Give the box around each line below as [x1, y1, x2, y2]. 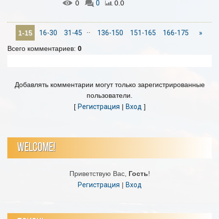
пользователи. [87, 91, 132, 99]
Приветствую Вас [69, 170, 125, 177]
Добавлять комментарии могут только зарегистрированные [14, 81, 205, 88]
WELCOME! [17, 142, 55, 154]
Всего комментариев [7, 44, 74, 52]
